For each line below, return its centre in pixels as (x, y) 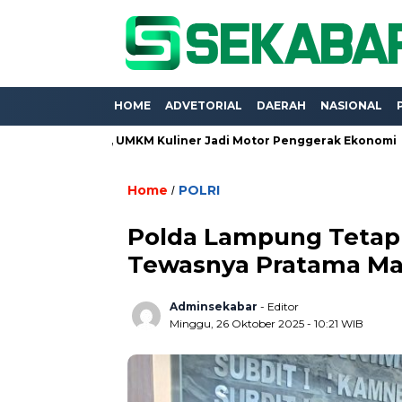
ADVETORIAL (204, 105)
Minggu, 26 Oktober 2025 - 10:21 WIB (267, 323)
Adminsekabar (214, 306)
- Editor (280, 306)
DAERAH (281, 105)
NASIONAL (351, 105)
